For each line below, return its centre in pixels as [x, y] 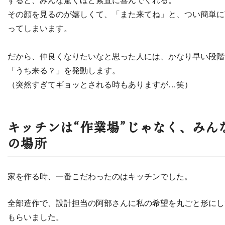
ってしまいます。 [40, 28]
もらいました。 [36, 217]
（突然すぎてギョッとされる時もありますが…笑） [100, 84]
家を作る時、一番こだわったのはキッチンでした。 [100, 176]
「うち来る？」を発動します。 [64, 70]
